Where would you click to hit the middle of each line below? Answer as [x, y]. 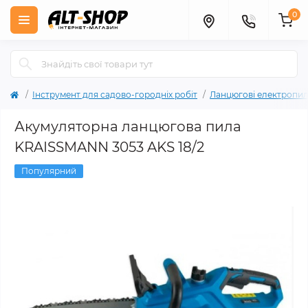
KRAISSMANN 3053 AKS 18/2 [109, 147]
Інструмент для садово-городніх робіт [115, 95]
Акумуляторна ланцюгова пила [128, 126]
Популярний [49, 171]
